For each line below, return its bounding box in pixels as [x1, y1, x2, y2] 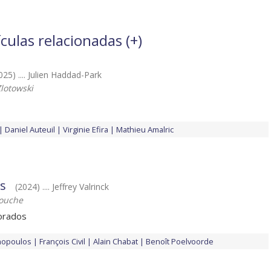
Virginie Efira [63, 124, 108, 135]
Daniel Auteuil [5, 124, 55, 135]
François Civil [39, 236, 85, 247]
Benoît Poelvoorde [146, 236, 214, 247]
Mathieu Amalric [116, 124, 174, 135]
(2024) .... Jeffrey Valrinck [15, 181, 109, 193]
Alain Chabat [93, 236, 138, 247]
